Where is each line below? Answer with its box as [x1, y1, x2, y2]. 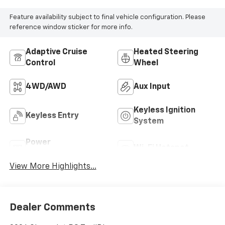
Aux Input [134, 82, 170, 91]
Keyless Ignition [134, 106, 195, 115]
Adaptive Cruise [25, 48, 87, 56]
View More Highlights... [9, 162, 96, 171]
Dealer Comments [9, 202, 95, 213]
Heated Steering [134, 48, 198, 56]
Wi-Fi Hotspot [134, 144, 189, 152]
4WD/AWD [25, 82, 66, 91]
